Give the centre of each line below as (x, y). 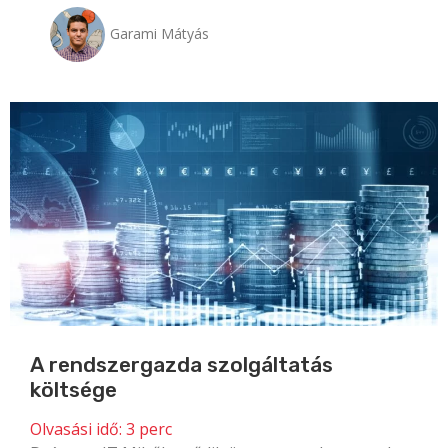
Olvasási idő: (76, 428)
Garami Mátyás (159, 33)
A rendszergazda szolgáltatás (181, 364)
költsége (73, 389)
